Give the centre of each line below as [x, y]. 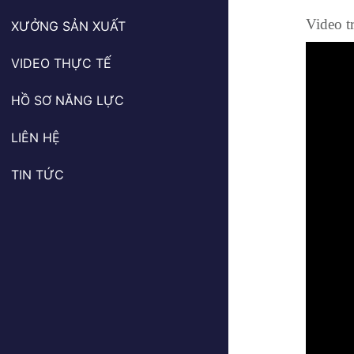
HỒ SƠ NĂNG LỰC [68, 100]
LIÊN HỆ [36, 137]
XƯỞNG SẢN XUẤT [68, 26]
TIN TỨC [38, 175]
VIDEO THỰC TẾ [61, 63]
